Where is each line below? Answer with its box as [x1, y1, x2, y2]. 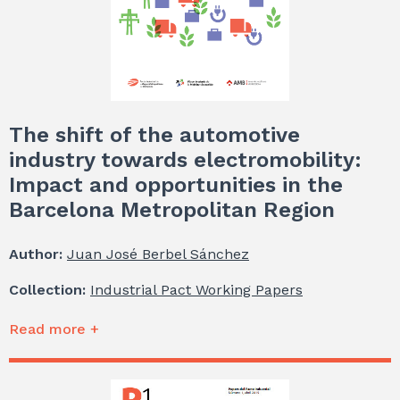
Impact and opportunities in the [9, 171, 343, 197]
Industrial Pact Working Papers [90, 280, 303, 298]
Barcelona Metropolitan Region [9, 196, 335, 222]
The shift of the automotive [9, 121, 300, 147]
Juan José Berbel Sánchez [67, 245, 249, 262]
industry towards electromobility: [9, 146, 362, 172]
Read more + [9, 320, 99, 337]
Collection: [9, 280, 90, 298]
